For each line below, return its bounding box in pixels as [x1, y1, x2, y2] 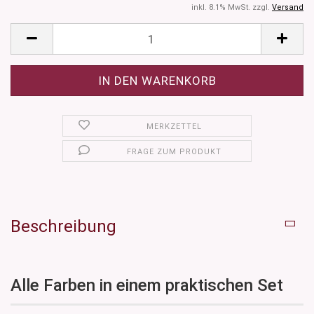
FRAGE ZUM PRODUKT [127, 147, 222, 157]
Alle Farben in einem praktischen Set [11, 275, 283, 296]
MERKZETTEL [146, 122, 203, 132]
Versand [272, 3, 303, 13]
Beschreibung [11, 217, 116, 237]
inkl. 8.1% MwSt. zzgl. [191, 3, 272, 13]
